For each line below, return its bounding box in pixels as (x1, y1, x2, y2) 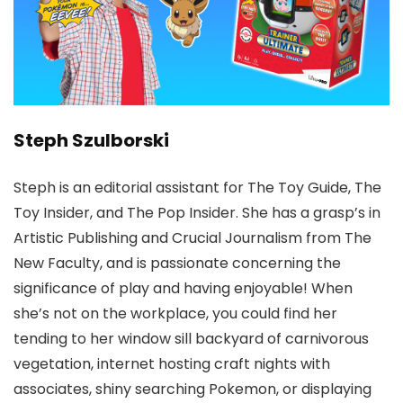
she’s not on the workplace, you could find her (13, 302, 337, 324)
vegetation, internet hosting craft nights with (13, 353, 330, 374)
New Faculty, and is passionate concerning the (13, 252, 341, 273)
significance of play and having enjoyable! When (13, 277, 353, 299)
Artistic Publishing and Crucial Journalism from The (13, 227, 372, 248)
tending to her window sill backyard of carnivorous (13, 327, 369, 349)
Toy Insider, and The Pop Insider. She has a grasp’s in (13, 201, 381, 223)
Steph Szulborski (13, 127, 169, 153)
